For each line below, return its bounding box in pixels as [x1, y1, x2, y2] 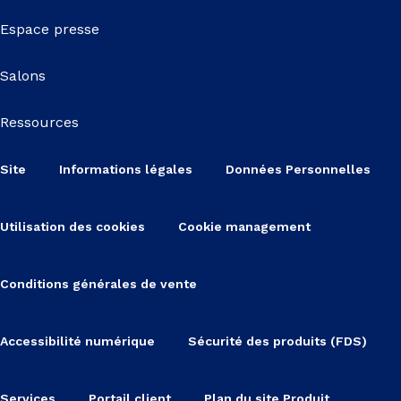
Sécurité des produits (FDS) [188, 333, 367, 348]
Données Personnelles [226, 161, 371, 176]
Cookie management [178, 218, 311, 234]
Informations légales [59, 161, 192, 176]
